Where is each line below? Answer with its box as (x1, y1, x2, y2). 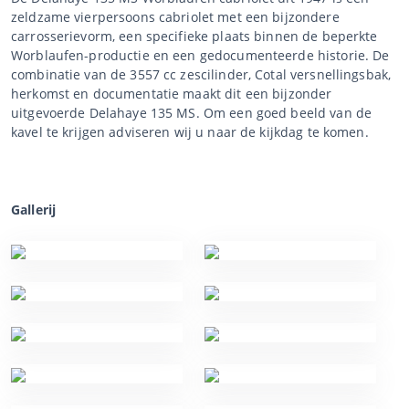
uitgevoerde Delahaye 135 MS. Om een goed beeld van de (11, 103, 372, 121)
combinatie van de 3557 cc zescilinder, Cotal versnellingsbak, (11, 65, 392, 83)
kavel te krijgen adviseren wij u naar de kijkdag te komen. (11, 122, 369, 141)
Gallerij (11, 200, 57, 218)
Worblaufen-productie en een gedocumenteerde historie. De (11, 46, 390, 64)
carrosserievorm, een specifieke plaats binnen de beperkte (11, 26, 378, 45)
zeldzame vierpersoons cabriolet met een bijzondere (11, 7, 340, 26)
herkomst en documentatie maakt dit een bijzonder (11, 84, 332, 102)
